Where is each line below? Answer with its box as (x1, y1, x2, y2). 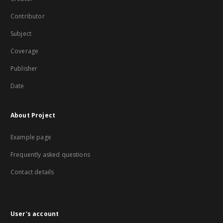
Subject (10, 29, 32, 38)
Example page (10, 133, 51, 141)
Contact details (10, 168, 54, 176)
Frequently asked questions (10, 150, 90, 159)
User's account (10, 210, 59, 218)
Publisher (10, 64, 38, 73)
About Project (10, 111, 55, 119)
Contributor (10, 12, 45, 20)
